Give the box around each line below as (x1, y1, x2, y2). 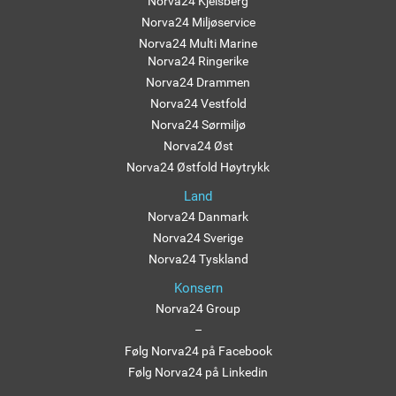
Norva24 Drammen (146, 74, 250, 89)
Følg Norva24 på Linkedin (128, 364, 268, 379)
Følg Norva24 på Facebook (124, 343, 272, 358)
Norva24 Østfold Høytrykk (126, 159, 270, 174)
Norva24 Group (156, 301, 240, 316)
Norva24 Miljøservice (141, 14, 255, 29)
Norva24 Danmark (148, 209, 248, 224)
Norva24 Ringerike (148, 53, 248, 68)
